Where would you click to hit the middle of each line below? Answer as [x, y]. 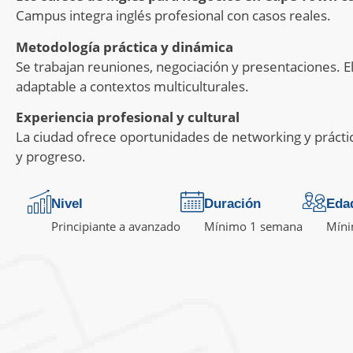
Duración [232, 203]
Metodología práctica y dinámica [124, 46]
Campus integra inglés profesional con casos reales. [173, 16]
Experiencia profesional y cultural [128, 117]
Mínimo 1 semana [253, 226]
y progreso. [51, 157]
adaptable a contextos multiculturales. [132, 86]
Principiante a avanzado [116, 226]
